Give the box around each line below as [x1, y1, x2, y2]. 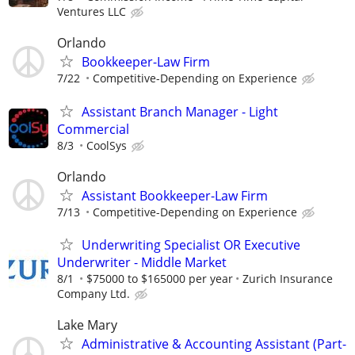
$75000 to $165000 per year [86, 270, 233, 286]
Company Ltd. [57, 285, 130, 301]
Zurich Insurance [242, 270, 333, 286]
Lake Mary [57, 316, 117, 334]
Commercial [57, 120, 129, 138]
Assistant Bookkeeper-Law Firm [82, 186, 268, 204]
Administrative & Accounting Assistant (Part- [82, 335, 346, 353]
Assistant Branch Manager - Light [82, 102, 278, 120]
